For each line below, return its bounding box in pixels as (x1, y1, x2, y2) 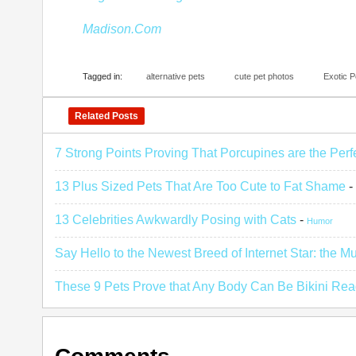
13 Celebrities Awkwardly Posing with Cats (55, 213, 296, 226)
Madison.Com (83, 22, 161, 36)
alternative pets (146, 72, 205, 81)
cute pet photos (234, 72, 294, 81)
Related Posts (75, 110, 138, 122)
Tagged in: (83, 72, 122, 81)
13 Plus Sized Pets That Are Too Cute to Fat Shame (55, 180, 346, 193)
